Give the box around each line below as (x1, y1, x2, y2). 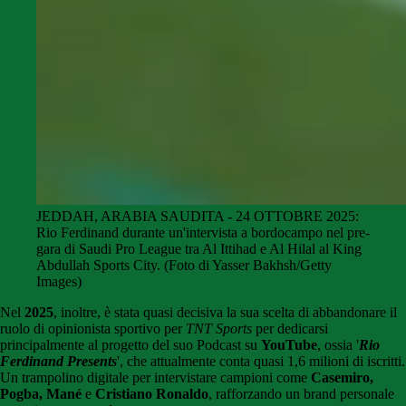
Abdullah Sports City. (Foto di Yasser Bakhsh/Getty (36, 257, 332, 274)
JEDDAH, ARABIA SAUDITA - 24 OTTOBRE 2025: (36, 208, 359, 225)
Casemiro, (311, 370, 373, 386)
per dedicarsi (256, 321, 328, 337)
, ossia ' (317, 337, 359, 353)
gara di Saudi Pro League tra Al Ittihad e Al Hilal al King (36, 241, 362, 257)
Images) (36, 274, 82, 290)
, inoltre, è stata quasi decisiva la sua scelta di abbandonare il (53, 304, 397, 321)
